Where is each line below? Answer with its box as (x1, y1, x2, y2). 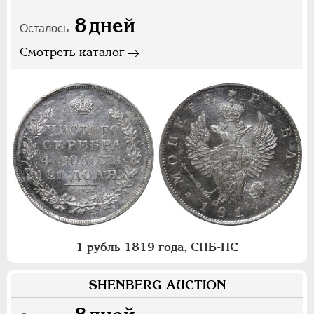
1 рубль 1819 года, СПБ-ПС (76, 240, 238, 254)
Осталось (20, 22, 69, 35)
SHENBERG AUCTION (88, 278, 226, 293)
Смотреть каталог (20, 45, 125, 60)
